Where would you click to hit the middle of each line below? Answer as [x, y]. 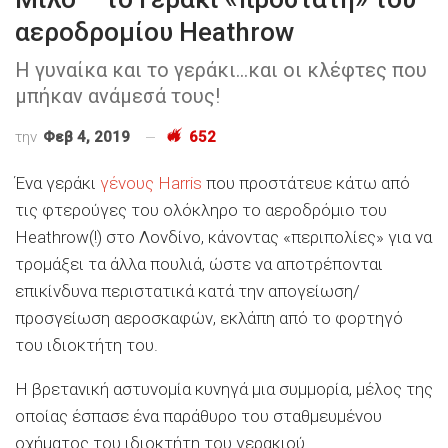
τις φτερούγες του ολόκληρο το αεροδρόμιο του [201, 209]
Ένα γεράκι [57, 182]
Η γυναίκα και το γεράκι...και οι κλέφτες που [221, 69]
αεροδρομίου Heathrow [154, 31]
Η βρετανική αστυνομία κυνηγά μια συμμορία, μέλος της [224, 388]
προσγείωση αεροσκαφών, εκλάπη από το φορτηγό [209, 317]
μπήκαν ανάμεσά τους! [117, 95]
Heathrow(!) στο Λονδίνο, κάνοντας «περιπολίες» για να [223, 236]
